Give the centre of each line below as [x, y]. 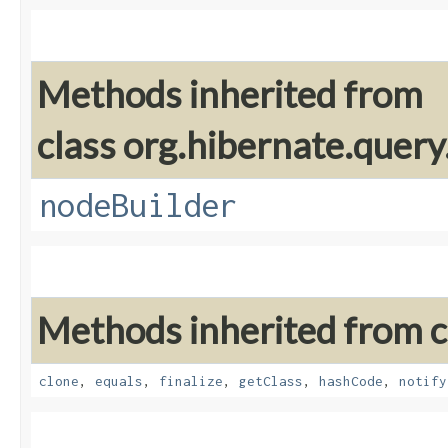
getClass [271, 381]
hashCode [351, 381]
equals [119, 381]
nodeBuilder [138, 205]
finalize [191, 381]
